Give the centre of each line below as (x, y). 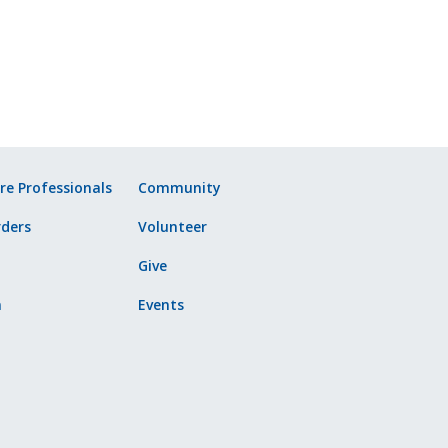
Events (161, 304)
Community (180, 187)
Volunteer (173, 226)
